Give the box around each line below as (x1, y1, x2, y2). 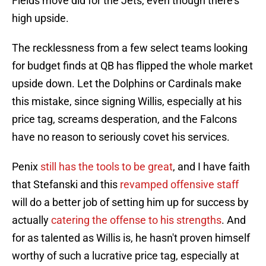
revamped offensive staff (120, 178, 239, 191)
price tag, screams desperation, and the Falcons (12, 113, 237, 126)
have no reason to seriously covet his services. (12, 131, 230, 144)
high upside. (12, 12, 69, 25)
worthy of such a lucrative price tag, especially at (12, 249, 239, 262)
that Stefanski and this (12, 178, 120, 191)
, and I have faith (173, 160, 250, 173)
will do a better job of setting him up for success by (12, 196, 249, 209)
